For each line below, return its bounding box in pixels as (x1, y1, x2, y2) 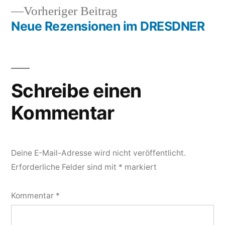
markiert (123, 162, 157, 172)
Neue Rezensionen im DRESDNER (11, 18, 205, 34)
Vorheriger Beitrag (24, 3, 118, 19)
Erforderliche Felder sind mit (11, 162, 119, 172)
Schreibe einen (11, 79, 142, 102)
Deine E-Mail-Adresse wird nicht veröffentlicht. (11, 148, 186, 158)
